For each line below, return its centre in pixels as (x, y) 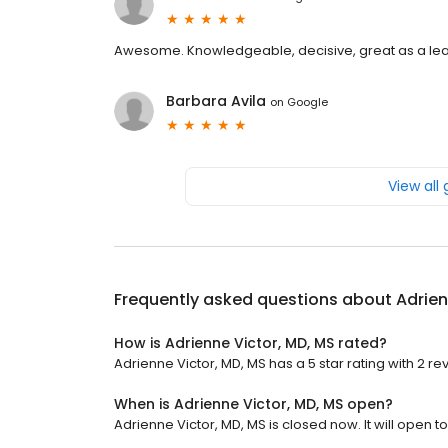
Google (307, 101)
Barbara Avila (216, 101)
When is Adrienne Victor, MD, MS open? (253, 404)
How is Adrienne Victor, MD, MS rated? (250, 343)
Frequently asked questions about (255, 300)
